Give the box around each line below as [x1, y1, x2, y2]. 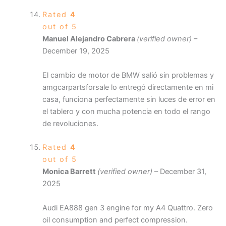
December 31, [159, 167, 206, 177]
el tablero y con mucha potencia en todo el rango [42, 106, 210, 116]
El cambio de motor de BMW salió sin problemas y [42, 70, 214, 80]
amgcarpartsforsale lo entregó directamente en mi [42, 82, 213, 92]
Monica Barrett [42, 167, 97, 177]
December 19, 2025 [42, 46, 109, 56]
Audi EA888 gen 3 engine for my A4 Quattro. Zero [42, 203, 213, 212]
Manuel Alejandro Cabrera [42, 34, 137, 44]
